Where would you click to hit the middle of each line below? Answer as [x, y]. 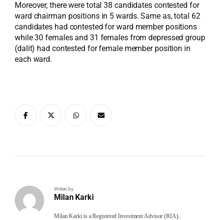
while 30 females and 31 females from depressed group [110, 38]
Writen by [64, 189]
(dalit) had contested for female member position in [103, 48]
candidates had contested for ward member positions [106, 27]
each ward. [34, 59]
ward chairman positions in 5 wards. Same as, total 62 [108, 16]
